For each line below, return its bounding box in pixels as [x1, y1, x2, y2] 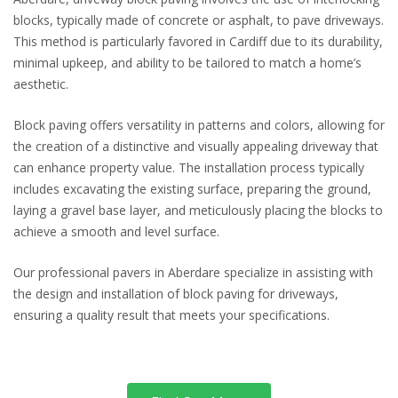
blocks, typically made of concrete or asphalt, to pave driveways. [13, 11, 384, 28]
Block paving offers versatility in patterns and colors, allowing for [13, 115, 385, 133]
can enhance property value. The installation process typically [13, 158, 364, 176]
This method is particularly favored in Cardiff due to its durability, [13, 32, 383, 50]
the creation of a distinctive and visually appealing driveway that [13, 137, 378, 155]
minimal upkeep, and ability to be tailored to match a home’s [13, 53, 362, 71]
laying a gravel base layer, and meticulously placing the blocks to [13, 201, 383, 219]
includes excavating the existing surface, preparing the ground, [13, 179, 371, 197]
